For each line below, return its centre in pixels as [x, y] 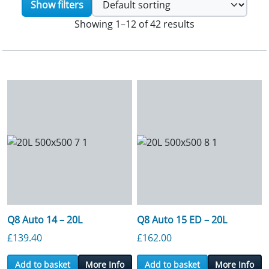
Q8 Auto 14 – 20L [45, 220]
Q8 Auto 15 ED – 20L [182, 220]
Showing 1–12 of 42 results [134, 24]
